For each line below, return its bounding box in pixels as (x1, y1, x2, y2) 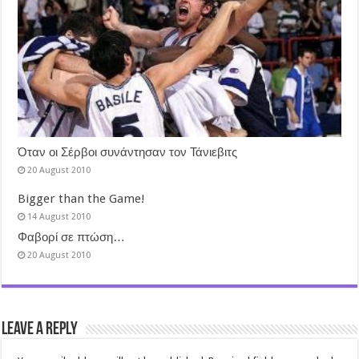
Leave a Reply (2, 320, 79, 339)
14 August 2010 (27, 211, 91, 222)
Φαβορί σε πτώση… (18, 229, 126, 244)
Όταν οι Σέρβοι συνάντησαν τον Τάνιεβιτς (18, 144, 238, 159)
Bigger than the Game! (18, 191, 146, 206)
